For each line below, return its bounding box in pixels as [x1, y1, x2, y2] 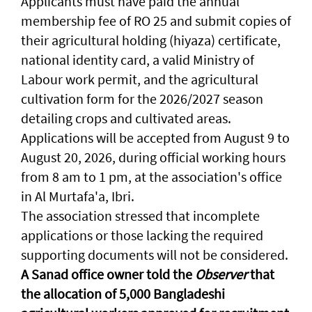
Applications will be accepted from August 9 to [21, 129, 290, 147]
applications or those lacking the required [21, 226, 263, 244]
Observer [192, 265, 250, 283]
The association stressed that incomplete [21, 207, 260, 225]
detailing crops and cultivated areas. [21, 109, 231, 127]
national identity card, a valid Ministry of [21, 51, 254, 69]
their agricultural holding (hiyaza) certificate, [21, 31, 281, 49]
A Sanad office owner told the [21, 265, 192, 283]
